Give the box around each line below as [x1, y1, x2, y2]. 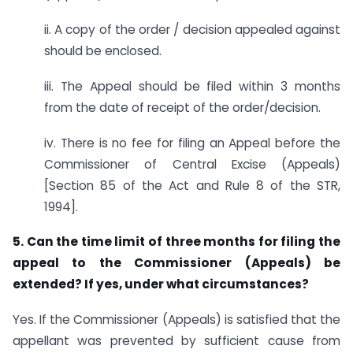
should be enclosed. [44, 42, 162, 59]
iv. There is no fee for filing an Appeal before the [44, 134, 340, 151]
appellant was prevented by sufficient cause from [13, 333, 340, 350]
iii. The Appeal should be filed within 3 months [44, 77, 340, 95]
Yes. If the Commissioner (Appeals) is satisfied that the [13, 311, 340, 329]
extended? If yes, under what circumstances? [13, 276, 309, 293]
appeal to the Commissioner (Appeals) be [13, 255, 340, 272]
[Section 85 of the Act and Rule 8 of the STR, [44, 176, 340, 194]
